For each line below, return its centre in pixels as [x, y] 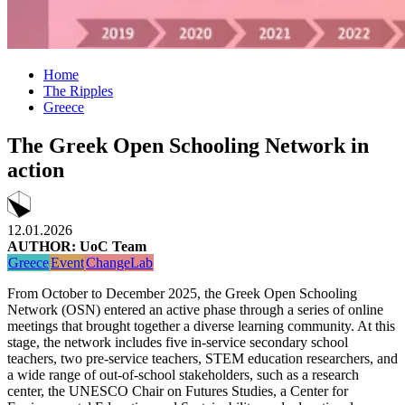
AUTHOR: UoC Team [77, 246]
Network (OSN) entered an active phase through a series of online [195, 309]
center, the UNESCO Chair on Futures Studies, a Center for [178, 391]
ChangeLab [119, 262]
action [36, 170]
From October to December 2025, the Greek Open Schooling [182, 293]
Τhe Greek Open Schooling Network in [188, 145]
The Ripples [78, 91]
